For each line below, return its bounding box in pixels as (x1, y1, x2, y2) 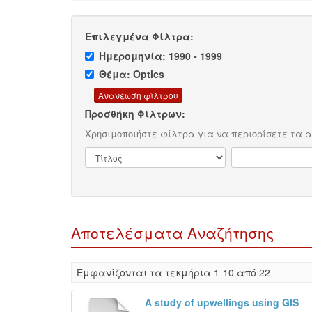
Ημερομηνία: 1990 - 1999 (99, 49, 222, 63)
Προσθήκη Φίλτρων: (85, 106, 185, 120)
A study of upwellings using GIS (145, 295, 299, 309)
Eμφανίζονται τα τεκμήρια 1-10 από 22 (77, 265, 270, 279)
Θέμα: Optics (99, 67, 164, 81)
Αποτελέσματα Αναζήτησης (71, 221, 274, 243)
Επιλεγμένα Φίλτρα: (85, 29, 194, 44)
